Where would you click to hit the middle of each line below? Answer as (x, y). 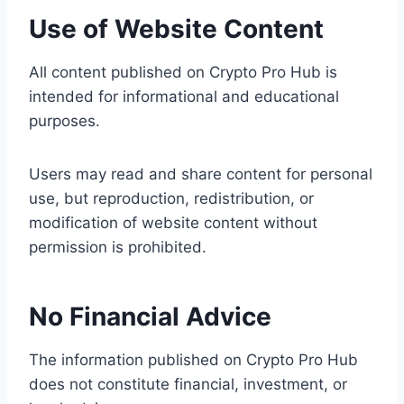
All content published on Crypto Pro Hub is (183, 72)
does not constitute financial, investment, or (188, 384)
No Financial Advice (150, 317)
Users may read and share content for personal (201, 174)
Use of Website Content (176, 29)
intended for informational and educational (184, 96)
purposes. (64, 121)
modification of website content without (173, 223)
